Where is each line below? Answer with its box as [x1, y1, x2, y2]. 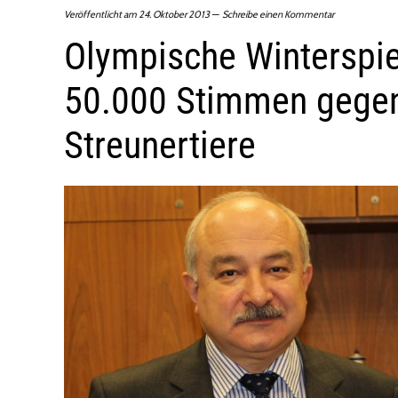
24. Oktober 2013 [139, 8, 210, 20]
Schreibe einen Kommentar [222, 8, 334, 20]
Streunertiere [64, 123, 256, 167]
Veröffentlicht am [64, 8, 139, 20]
